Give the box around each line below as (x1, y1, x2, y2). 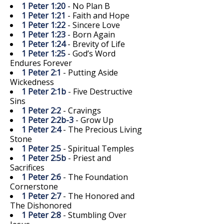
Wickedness (10, 76, 54, 87)
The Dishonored (10, 199, 71, 211)
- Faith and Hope (65, 9, 129, 21)
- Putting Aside (61, 66, 118, 78)
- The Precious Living (61, 123, 142, 135)
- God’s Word (65, 47, 115, 59)
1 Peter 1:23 (21, 28, 65, 40)
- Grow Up (73, 114, 113, 125)
